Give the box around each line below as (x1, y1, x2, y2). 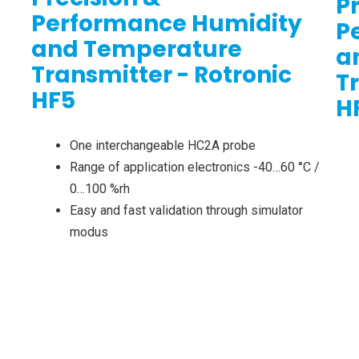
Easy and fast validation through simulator (69, 203, 303, 219)
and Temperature (30, 34, 242, 66)
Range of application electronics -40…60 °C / (69, 159, 320, 175)
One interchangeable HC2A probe (69, 138, 256, 154)
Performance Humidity (30, 8, 302, 40)
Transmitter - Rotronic (30, 59, 292, 91)
